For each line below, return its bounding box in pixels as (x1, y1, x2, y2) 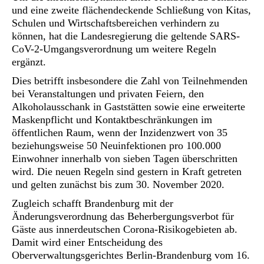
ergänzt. (12, 56, 49, 68)
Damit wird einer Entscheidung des (12, 236, 163, 248)
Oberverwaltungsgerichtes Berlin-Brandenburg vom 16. (12, 249, 250, 261)
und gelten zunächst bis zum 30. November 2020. (12, 179, 225, 190)
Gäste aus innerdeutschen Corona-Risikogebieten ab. (12, 223, 237, 235)
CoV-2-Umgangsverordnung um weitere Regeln (12, 43, 216, 55)
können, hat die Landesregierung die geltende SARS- (12, 30, 240, 42)
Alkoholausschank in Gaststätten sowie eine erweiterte (12, 101, 245, 113)
